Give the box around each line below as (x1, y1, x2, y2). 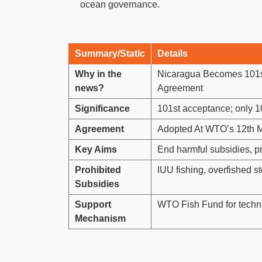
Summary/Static (75, 48, 145, 58)
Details (157, 48, 188, 58)
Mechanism (75, 213, 126, 223)
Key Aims (75, 144, 117, 154)
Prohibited (75, 164, 121, 175)
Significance (75, 103, 130, 113)
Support (75, 199, 111, 209)
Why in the (75, 68, 122, 79)
